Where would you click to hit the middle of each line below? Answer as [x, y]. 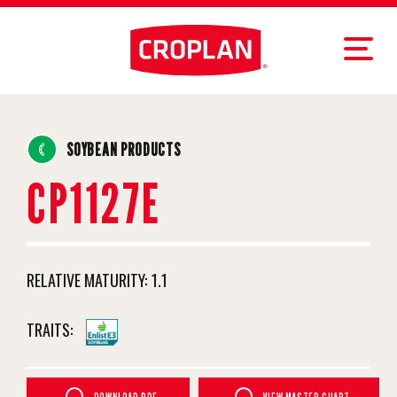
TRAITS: [50, 330]
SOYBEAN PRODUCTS [124, 149]
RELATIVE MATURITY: [87, 280]
